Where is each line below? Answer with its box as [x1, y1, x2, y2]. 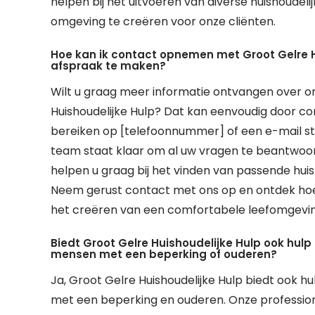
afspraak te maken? [51, 58, 166, 73]
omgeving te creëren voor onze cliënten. [51, 13, 276, 30]
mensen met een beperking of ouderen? [51, 247, 277, 262]
